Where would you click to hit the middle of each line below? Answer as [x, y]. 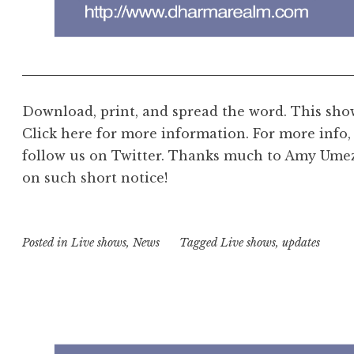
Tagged [200, 242]
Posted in [47, 242]
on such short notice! [95, 177]
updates [301, 242]
